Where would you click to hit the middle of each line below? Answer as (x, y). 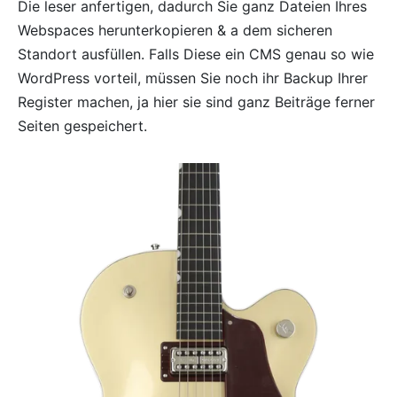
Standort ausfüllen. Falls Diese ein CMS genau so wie (196, 54)
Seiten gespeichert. (82, 126)
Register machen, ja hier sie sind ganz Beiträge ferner (196, 102)
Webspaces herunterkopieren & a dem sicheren (175, 31)
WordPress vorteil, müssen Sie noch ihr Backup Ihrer (193, 78)
